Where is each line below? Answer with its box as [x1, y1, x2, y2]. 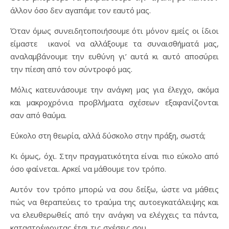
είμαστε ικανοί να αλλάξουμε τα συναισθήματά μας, [10, 38, 219, 49]
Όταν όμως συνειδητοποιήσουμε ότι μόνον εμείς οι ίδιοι [10, 26, 219, 36]
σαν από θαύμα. [10, 110, 66, 120]
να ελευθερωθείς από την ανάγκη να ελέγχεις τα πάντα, [10, 210, 219, 220]
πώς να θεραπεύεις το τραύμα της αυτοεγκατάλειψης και [10, 197, 219, 207]
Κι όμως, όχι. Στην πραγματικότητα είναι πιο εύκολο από [10, 151, 219, 161]
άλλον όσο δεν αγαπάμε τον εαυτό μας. [10, 5, 151, 15]
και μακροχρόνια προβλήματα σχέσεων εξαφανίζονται [10, 97, 219, 107]
